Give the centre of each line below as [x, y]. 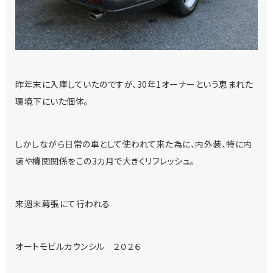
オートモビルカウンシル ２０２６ [78, 246]
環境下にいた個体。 [52, 101]
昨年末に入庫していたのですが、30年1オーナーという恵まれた [134, 84]
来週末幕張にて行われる [63, 203]
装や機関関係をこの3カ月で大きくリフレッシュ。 [105, 161]
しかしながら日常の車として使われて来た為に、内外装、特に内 [134, 144]
